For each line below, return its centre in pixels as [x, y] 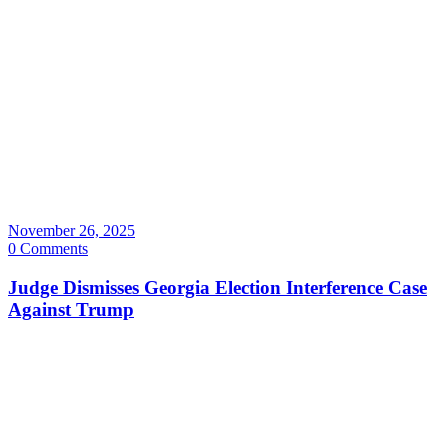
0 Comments [48, 248]
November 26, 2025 [71, 230]
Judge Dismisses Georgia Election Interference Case [217, 287]
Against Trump [71, 309]
